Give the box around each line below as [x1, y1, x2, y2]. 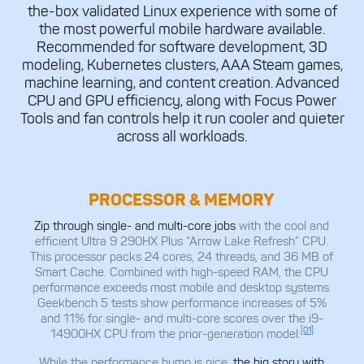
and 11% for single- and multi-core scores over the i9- [40, 310, 323, 327]
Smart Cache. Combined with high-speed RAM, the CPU [35, 264, 329, 280]
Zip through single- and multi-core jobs [34, 218, 240, 234]
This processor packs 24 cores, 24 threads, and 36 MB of [30, 249, 334, 265]
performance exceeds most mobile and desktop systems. [32, 279, 331, 296]
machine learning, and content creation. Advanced [24, 74, 340, 93]
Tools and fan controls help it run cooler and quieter [19, 110, 344, 128]
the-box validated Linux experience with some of [27, 2, 337, 21]
